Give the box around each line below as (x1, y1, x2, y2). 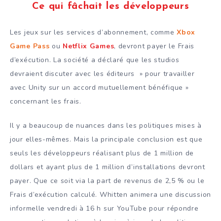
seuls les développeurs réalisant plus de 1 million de (10, 148, 194, 158)
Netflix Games (63, 41, 114, 51)
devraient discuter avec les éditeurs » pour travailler (10, 69, 195, 79)
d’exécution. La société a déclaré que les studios (10, 55, 180, 65)
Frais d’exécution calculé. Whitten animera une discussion (10, 190, 211, 199)
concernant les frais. (10, 97, 81, 107)
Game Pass (10, 41, 50, 51)
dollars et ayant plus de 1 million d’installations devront (10, 162, 205, 172)
